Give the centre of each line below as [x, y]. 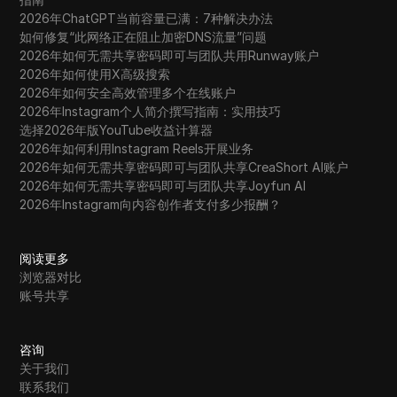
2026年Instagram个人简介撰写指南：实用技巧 [151, 111]
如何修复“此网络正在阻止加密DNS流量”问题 [144, 36]
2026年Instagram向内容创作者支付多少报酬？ [151, 204]
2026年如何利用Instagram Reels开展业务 [137, 148]
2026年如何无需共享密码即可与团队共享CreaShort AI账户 [184, 167]
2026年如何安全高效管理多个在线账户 [128, 92]
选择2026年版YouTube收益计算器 [117, 129]
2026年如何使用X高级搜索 [95, 74]
